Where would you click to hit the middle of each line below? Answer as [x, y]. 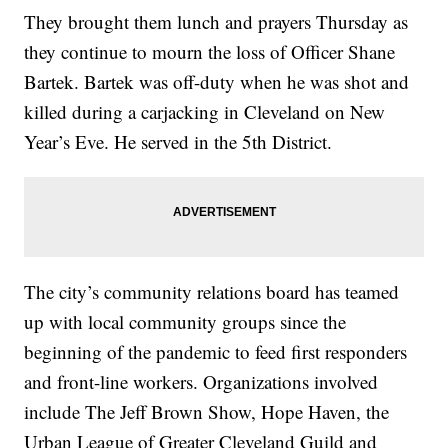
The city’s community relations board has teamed [212, 291]
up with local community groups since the [185, 321]
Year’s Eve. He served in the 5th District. [178, 141]
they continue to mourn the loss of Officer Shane [210, 51]
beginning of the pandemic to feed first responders [216, 351]
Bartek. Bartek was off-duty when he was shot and [217, 81]
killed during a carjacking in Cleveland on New [205, 111]
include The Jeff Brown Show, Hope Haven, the [207, 411]
